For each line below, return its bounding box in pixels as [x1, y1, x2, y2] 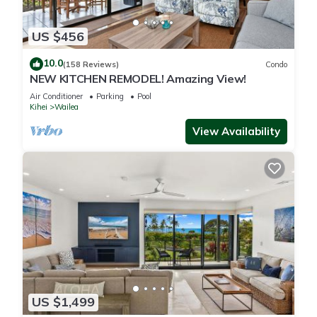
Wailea [54, 102, 79, 113]
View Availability [192, 125, 280, 139]
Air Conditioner [30, 91, 83, 102]
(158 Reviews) [63, 59, 119, 69]
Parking [96, 91, 124, 102]
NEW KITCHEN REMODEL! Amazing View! [30, 71, 247, 86]
